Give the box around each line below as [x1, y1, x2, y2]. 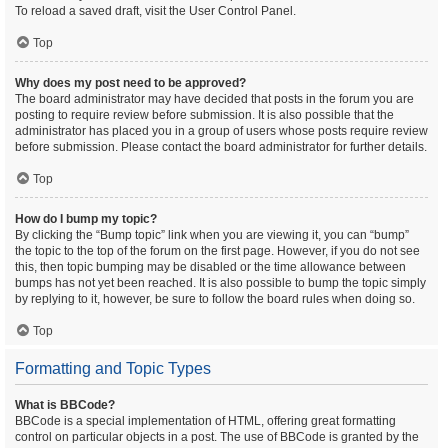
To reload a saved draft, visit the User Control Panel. [15, 4, 296, 18]
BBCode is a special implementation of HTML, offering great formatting [15, 414, 396, 428]
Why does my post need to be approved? [15, 76, 246, 90]
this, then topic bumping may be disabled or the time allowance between [15, 260, 406, 274]
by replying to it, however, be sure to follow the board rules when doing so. [15, 292, 415, 306]
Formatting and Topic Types [15, 360, 211, 377]
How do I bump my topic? [15, 212, 157, 226]
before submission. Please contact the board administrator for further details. [15, 140, 427, 154]
